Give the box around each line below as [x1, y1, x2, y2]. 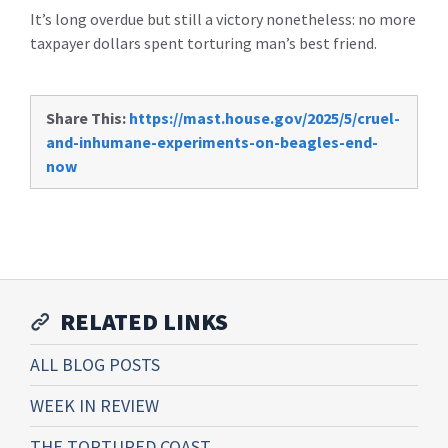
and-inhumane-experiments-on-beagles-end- [46, 132, 378, 152]
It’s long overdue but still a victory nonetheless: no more [30, 9, 416, 29]
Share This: [46, 108, 126, 128]
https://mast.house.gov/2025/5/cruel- [129, 108, 400, 128]
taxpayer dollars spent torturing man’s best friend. [30, 33, 377, 53]
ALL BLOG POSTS [30, 353, 160, 376]
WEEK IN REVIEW [30, 394, 159, 417]
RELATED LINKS [60, 306, 228, 337]
